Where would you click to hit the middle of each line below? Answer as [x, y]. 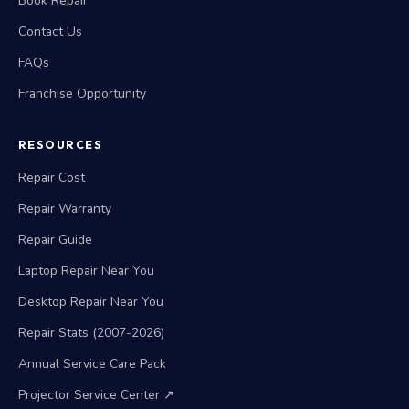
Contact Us [50, 31]
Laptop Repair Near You [86, 271]
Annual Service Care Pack [92, 364]
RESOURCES [61, 145]
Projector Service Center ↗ [96, 395]
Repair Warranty [65, 209]
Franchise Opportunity [82, 94]
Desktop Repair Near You [91, 302]
